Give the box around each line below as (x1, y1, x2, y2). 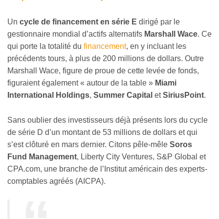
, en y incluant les (126, 42, 186, 51)
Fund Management (7, 152, 77, 161)
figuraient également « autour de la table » (7, 79, 155, 88)
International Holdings (7, 91, 89, 100)
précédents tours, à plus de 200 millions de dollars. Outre (7, 54, 204, 63)
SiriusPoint (163, 91, 204, 100)
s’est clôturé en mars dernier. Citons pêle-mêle (7, 140, 168, 149)
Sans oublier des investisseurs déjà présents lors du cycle (7, 115, 208, 124)
